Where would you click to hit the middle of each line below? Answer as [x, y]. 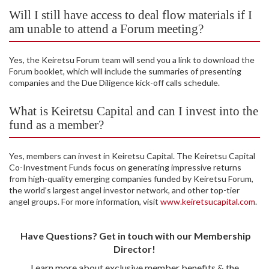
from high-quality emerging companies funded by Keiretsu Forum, [131, 179]
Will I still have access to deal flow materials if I [131, 15]
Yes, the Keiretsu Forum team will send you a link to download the [132, 60]
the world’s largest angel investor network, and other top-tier [124, 190]
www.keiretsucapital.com [208, 202]
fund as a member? [56, 125]
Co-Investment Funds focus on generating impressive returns [125, 168]
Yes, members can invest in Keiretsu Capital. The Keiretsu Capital [132, 156]
